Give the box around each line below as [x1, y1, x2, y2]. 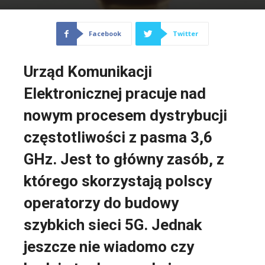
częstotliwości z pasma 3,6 [24, 128, 213, 147]
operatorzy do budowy [24, 194, 179, 212]
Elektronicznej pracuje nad [24, 85, 206, 103]
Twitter [173, 29, 198, 38]
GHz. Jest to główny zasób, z [24, 150, 225, 169]
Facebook [89, 29, 121, 38]
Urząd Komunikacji [24, 63, 153, 81]
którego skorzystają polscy [24, 172, 212, 190]
